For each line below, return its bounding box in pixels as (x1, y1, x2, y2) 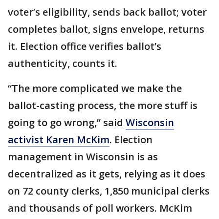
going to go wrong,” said (8, 116, 126, 129)
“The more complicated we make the (8, 82, 182, 95)
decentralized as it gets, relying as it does (8, 167, 205, 180)
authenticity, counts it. (8, 57, 117, 70)
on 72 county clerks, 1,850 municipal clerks (8, 184, 210, 197)
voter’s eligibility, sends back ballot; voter (8, 5, 207, 19)
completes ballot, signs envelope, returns (8, 22, 204, 36)
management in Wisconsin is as (8, 150, 158, 163)
